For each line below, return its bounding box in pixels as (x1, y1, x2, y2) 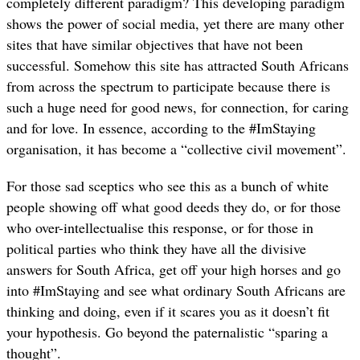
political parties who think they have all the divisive (6, 239, 306, 259)
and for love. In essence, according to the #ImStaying (6, 117, 316, 137)
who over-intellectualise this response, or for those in (6, 218, 313, 238)
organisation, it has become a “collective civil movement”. (6, 138, 346, 158)
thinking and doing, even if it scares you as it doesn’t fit (6, 301, 329, 321)
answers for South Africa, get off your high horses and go (6, 260, 341, 280)
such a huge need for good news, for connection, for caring (6, 96, 349, 117)
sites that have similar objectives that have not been (6, 34, 303, 54)
